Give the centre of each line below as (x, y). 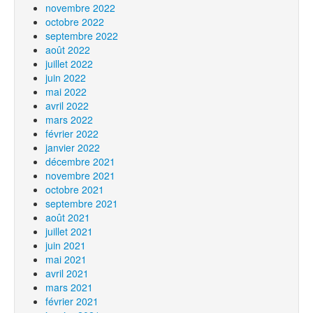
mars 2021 (69, 287)
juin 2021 (66, 245)
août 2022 (68, 50)
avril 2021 (67, 273)
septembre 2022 (82, 36)
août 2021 (68, 217)
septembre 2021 (82, 203)
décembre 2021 (80, 161)
